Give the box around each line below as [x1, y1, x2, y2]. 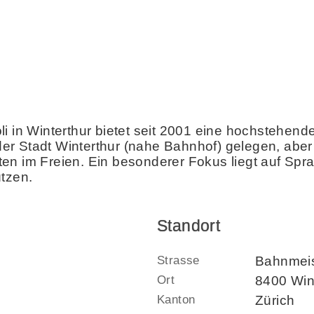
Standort [157, 217, 221, 235]
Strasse [157, 253, 200, 267]
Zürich [255, 292, 295, 308]
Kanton [157, 292, 196, 306]
